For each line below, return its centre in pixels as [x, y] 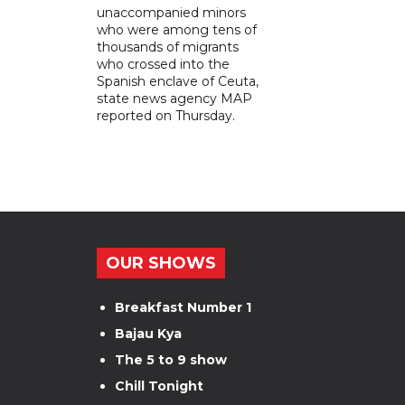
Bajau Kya [148, 333]
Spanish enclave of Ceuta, [178, 81]
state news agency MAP [174, 98]
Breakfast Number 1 [183, 307]
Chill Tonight [159, 386]
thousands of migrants [168, 47]
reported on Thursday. [166, 115]
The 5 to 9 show [171, 359]
